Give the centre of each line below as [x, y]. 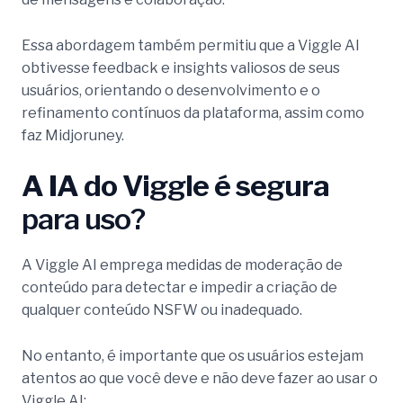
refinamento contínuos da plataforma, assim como [193, 112]
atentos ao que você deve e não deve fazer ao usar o [200, 378]
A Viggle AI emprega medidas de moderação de [182, 265]
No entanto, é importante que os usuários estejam [193, 355]
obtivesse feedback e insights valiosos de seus [181, 67]
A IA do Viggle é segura [175, 186]
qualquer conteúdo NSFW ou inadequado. [162, 310]
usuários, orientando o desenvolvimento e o [171, 90]
